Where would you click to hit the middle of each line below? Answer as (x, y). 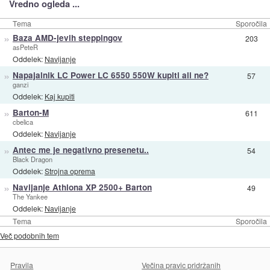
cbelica (23, 122)
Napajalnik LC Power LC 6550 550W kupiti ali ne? (110, 75)
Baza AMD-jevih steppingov (67, 38)
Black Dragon (32, 159)
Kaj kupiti (59, 96)
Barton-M (30, 113)
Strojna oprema (70, 171)
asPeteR (25, 47)
